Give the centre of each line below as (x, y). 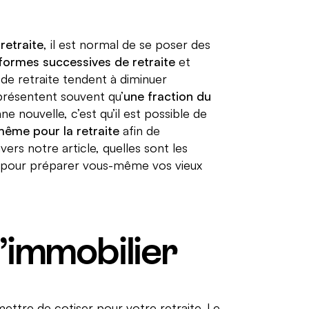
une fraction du (167, 96)
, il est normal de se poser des (127, 44)
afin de (139, 130)
